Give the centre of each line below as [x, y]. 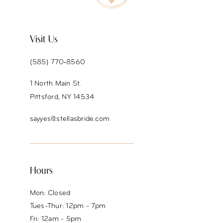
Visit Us [44, 40]
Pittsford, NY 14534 [62, 98]
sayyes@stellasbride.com [70, 119]
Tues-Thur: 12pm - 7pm [68, 206]
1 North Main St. [55, 84]
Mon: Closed [50, 193]
